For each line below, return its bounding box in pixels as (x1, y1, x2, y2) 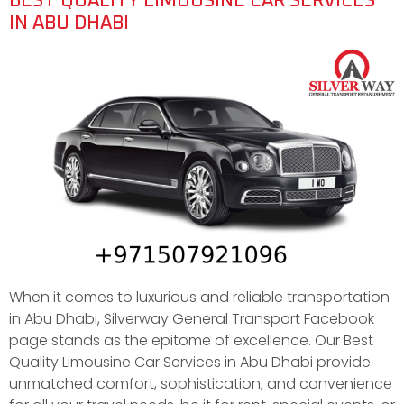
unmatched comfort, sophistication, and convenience (9, 373, 392, 395)
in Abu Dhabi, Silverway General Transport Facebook (9, 308, 374, 330)
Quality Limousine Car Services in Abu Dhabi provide (9, 352, 371, 373)
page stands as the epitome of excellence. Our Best (9, 330, 373, 352)
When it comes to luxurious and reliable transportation (9, 287, 390, 308)
